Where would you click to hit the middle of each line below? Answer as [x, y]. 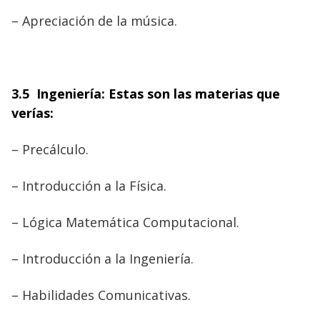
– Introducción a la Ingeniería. [102, 258]
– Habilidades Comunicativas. [101, 295]
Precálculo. [54, 149]
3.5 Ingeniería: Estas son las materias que [146, 93]
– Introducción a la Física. [89, 185]
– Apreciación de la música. [94, 20]
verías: [32, 112]
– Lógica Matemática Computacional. [125, 222]
